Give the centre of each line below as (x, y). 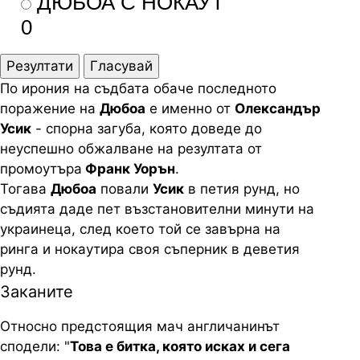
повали (125, 189)
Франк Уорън (129, 169)
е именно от (190, 108)
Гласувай (121, 66)
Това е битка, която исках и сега (180, 346)
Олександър (278, 108)
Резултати (40, 66)
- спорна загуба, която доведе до (147, 129)
